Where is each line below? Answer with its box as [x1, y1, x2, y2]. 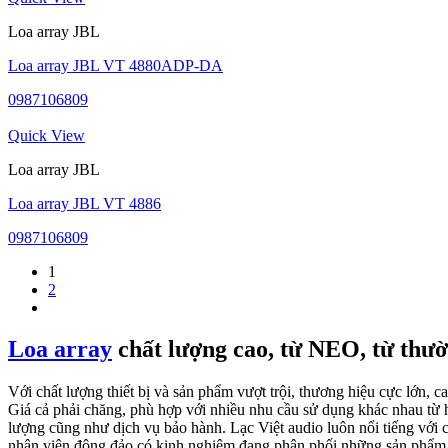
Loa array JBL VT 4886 [8, 194, 161, 212]
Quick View [8, 126, 85, 144]
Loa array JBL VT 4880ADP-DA [8, 56, 223, 74]
